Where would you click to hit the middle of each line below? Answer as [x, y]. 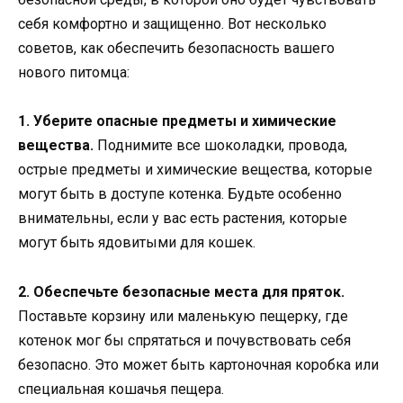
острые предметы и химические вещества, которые [195, 170]
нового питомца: [74, 73]
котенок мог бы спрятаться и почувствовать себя [184, 340]
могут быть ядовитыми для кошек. [137, 243]
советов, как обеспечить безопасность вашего [176, 49]
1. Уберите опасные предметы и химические [177, 121]
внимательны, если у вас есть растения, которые [183, 219]
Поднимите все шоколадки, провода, [220, 146]
